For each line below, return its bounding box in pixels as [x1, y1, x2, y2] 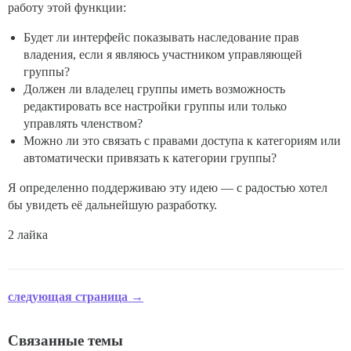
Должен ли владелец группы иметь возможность [24, 82, 285, 96]
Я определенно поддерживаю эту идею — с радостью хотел [8, 181, 327, 195]
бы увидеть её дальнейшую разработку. [8, 198, 217, 212]
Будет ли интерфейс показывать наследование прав [24, 31, 299, 45]
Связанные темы [8, 332, 123, 349]
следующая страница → [8, 290, 143, 304]
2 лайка [8, 228, 48, 242]
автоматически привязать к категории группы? [24, 151, 277, 165]
